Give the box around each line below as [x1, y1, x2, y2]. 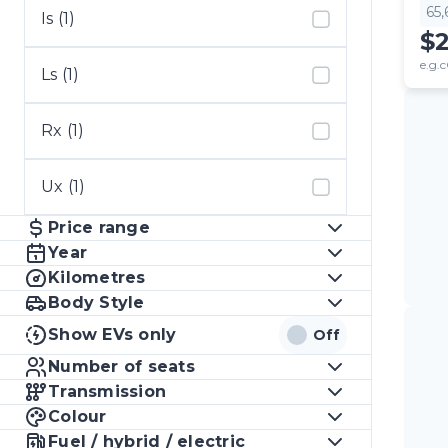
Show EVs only [48, 325, 177, 344]
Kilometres [48, 268, 146, 287]
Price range [48, 218, 150, 237]
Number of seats [48, 357, 195, 376]
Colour [48, 407, 107, 426]
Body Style [48, 293, 145, 312]
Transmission [48, 382, 167, 401]
